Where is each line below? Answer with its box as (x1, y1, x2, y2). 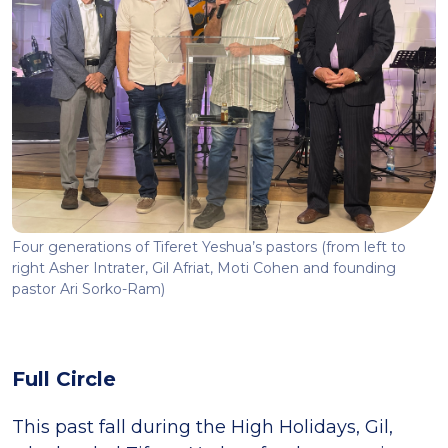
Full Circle (12, 366, 116, 391)
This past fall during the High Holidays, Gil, (12, 415, 393, 438)
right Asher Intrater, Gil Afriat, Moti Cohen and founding (12, 258, 396, 277)
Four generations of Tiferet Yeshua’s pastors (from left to (12, 237, 406, 256)
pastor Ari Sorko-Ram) (12, 279, 165, 298)
